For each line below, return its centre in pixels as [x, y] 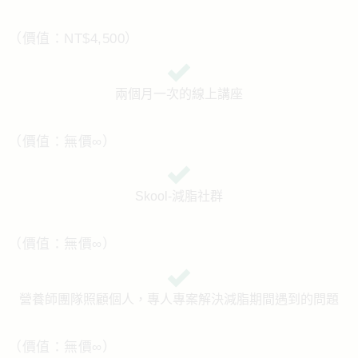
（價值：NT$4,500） [74, 39]
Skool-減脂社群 [179, 197]
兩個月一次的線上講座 [179, 93]
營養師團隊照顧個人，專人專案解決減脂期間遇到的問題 [179, 299]
